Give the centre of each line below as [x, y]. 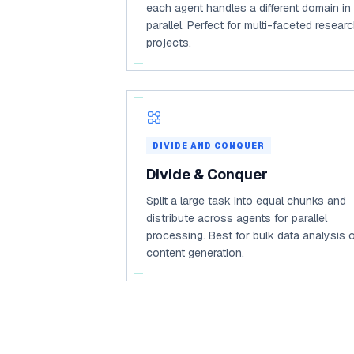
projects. [169, 43]
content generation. [195, 253]
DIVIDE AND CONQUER [209, 146]
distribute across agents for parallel [237, 218]
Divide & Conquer [207, 174]
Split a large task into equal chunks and [246, 201]
